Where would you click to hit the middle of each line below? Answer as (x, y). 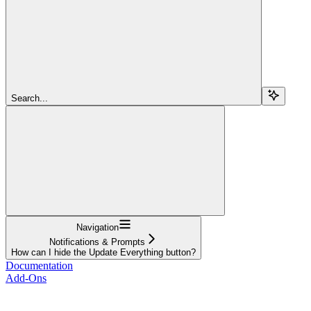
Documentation (39, 265)
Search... (30, 98)
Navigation (97, 227)
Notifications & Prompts (97, 242)
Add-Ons (26, 278)
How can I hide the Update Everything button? (103, 252)
